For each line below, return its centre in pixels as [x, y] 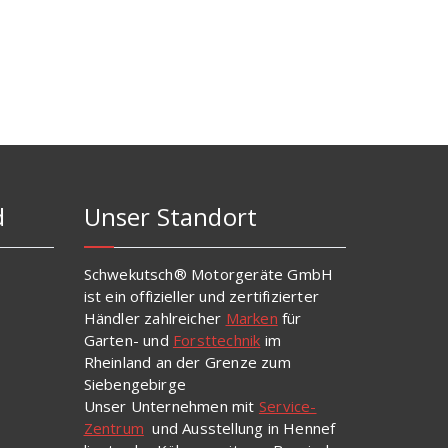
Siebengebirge [135, 384]
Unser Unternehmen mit [171, 406]
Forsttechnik [216, 340]
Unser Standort [170, 217]
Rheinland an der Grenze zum [187, 362]
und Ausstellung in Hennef [239, 428]
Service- [287, 406]
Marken [251, 318]
